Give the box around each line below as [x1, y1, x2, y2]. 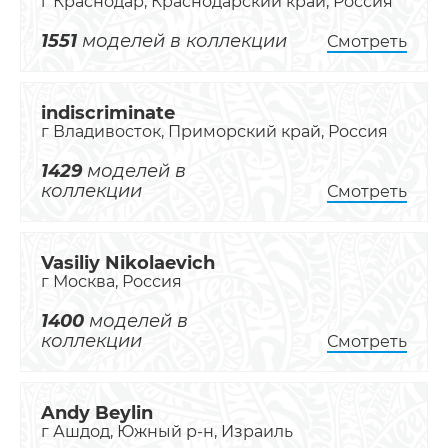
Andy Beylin [41, 402, 153, 424]
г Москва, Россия [41, 272, 182, 291]
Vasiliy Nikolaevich [41, 252, 215, 274]
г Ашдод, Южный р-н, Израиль [41, 422, 293, 441]
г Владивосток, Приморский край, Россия [41, 122, 388, 141]
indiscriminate [41, 102, 175, 124]
